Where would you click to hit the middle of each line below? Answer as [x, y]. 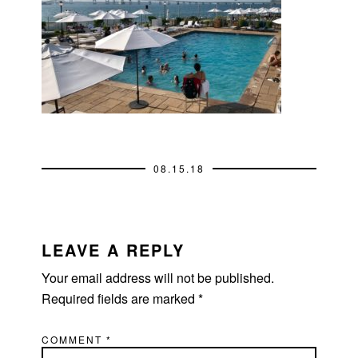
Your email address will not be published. [158, 277]
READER [62, 227]
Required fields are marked [120, 298]
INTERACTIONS [98, 249]
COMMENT [74, 339]
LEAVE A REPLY [113, 249]
